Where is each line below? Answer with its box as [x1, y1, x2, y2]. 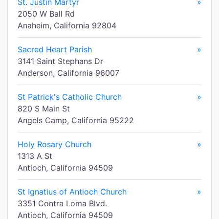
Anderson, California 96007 [18, 68, 119, 78]
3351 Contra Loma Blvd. [18, 198, 107, 208]
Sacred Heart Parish [18, 44, 92, 54]
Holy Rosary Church [18, 139, 91, 149]
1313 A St [18, 151, 52, 161]
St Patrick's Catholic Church [18, 92, 122, 102]
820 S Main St [18, 104, 70, 113]
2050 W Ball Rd [18, 9, 75, 19]
